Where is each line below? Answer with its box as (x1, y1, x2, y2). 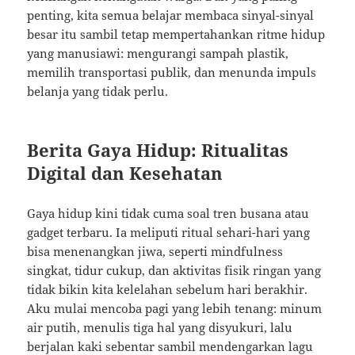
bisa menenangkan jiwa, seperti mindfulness (27, 243, 284, 260)
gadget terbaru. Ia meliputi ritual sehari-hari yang (27, 224, 311, 241)
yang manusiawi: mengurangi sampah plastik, (27, 45, 289, 62)
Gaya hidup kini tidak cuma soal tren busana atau (27, 205, 310, 222)
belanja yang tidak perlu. (27, 83, 169, 100)
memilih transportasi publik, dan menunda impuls (27, 64, 317, 81)
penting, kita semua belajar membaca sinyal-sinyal (27, 7, 315, 24)
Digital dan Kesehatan (27, 161, 223, 185)
